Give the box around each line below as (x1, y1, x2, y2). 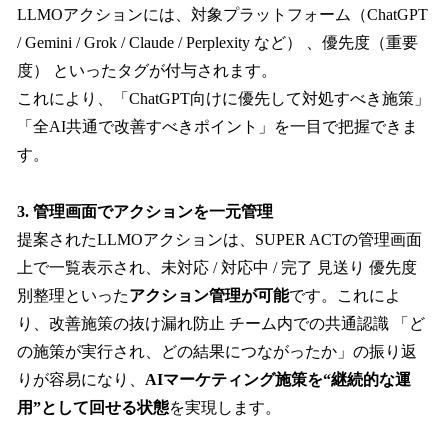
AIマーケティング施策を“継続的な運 (145, 371, 411, 389)
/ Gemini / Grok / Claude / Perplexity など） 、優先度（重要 (17, 33, 418, 51)
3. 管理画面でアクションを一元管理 (17, 202, 273, 220)
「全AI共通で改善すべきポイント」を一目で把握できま (17, 117, 418, 135)
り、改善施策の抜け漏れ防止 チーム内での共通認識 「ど (17, 315, 425, 333)
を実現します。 (169, 399, 281, 417)
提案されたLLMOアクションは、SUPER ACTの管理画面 (17, 231, 422, 249)
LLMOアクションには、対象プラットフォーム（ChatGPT (17, 5, 428, 23)
